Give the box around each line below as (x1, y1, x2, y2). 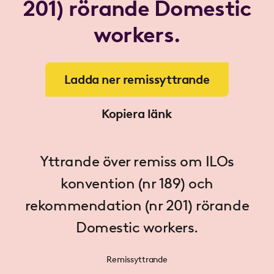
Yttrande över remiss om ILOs (40, 152, 234, 170)
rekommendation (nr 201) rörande (24, 196, 250, 214)
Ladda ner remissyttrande (64, 72, 210, 87)
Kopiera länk (101, 106, 172, 121)
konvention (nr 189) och (61, 174, 213, 192)
